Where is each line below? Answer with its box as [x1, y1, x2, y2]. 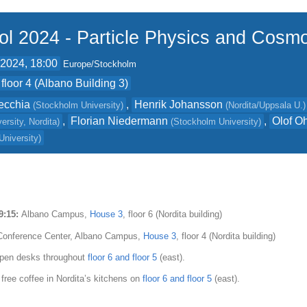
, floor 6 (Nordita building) [123, 209, 223, 220]
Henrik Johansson [134, 98, 223, 110]
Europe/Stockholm [63, 59, 137, 69]
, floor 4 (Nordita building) [176, 230, 276, 241]
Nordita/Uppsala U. [228, 99, 304, 110]
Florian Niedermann [71, 114, 169, 127]
